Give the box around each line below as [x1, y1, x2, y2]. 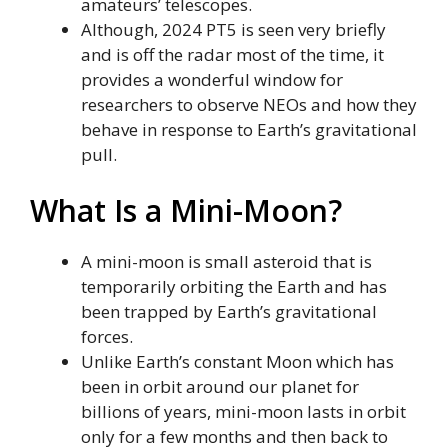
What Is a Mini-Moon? [30, 189, 342, 231]
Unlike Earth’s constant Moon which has [81, 349, 394, 373]
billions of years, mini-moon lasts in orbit [81, 399, 406, 423]
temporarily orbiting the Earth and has [81, 274, 387, 298]
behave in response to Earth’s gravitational [81, 118, 417, 142]
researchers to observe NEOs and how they [81, 93, 417, 117]
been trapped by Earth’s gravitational [81, 299, 377, 323]
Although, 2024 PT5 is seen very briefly [81, 18, 386, 42]
